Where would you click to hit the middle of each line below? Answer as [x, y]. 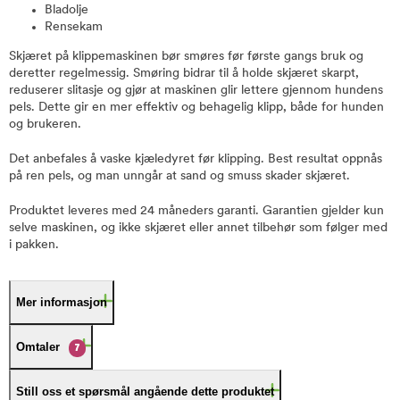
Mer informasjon [62, 302]
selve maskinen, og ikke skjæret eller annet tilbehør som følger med [198, 228]
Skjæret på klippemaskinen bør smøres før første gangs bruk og [186, 57]
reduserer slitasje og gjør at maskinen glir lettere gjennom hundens [196, 91]
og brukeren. [45, 125]
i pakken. [34, 245]
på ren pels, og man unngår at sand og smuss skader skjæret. [179, 176]
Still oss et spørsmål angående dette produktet [145, 392]
